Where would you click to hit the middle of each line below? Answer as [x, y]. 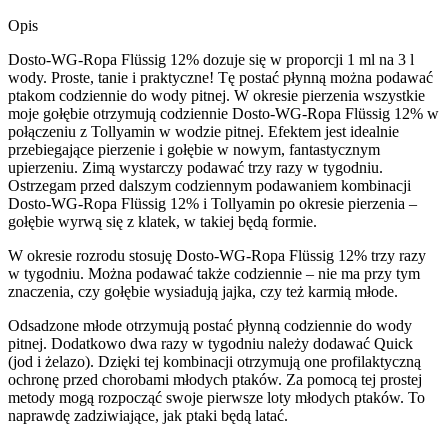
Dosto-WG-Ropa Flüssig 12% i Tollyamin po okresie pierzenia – [212, 203]
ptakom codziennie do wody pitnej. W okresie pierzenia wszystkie [216, 95]
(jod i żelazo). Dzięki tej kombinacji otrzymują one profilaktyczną [214, 361]
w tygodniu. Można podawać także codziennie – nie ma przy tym [214, 273]
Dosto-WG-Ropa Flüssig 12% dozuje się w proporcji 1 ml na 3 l [211, 59]
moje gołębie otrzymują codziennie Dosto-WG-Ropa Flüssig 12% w [223, 113]
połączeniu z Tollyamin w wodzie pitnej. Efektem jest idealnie [203, 131]
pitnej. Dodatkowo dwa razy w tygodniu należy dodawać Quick [210, 343]
